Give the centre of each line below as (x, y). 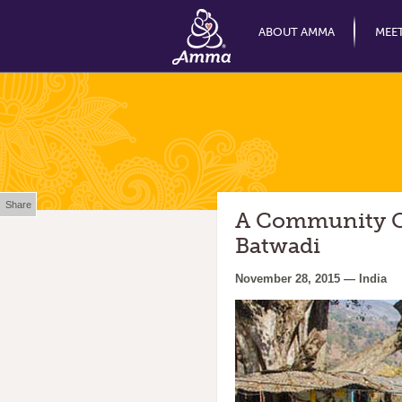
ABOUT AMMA (297, 32)
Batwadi (278, 245)
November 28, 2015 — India (311, 279)
